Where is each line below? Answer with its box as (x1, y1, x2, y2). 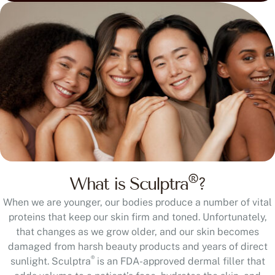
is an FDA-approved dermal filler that (94, 255, 265, 267)
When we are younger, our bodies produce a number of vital (3, 196, 272, 208)
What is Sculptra (69, 173, 188, 194)
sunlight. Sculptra (10, 255, 91, 267)
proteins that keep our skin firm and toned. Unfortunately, (8, 211, 267, 223)
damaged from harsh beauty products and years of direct (7, 240, 268, 252)
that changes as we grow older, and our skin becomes (16, 225, 259, 238)
